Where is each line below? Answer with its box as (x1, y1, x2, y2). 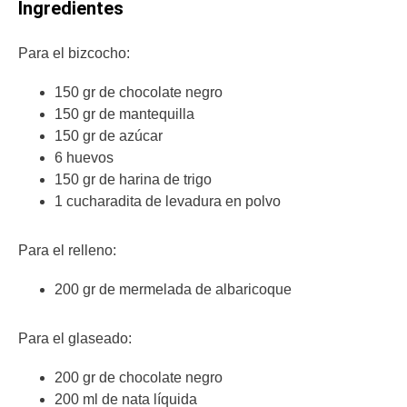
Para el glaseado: (18, 331, 132, 347)
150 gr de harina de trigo (55, 172, 212, 188)
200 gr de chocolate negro (55, 370, 223, 386)
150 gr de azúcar (55, 128, 163, 144)
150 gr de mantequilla (55, 106, 194, 123)
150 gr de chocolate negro (55, 84, 223, 101)
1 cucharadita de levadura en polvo (55, 194, 281, 210)
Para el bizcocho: (18, 45, 130, 61)
